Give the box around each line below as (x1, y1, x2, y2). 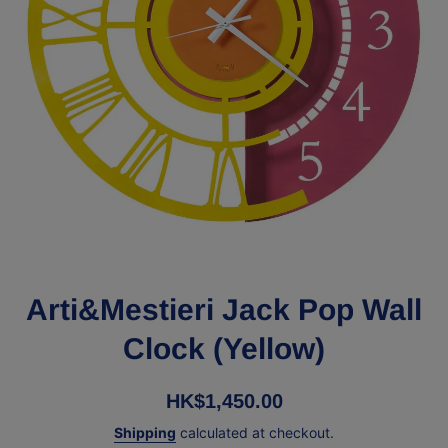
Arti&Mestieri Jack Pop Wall (26, 293, 422, 327)
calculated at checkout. (176, 424, 334, 442)
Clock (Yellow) (123, 332, 325, 366)
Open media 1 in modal (19, 229, 153, 245)
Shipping (114, 424, 176, 442)
